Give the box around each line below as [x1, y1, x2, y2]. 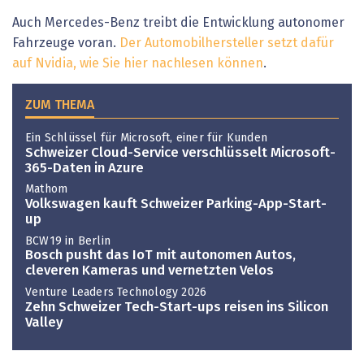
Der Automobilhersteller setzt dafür [119, 36, 334, 50]
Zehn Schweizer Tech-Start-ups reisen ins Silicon [25, 300, 328, 314]
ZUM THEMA [25, 98, 94, 112]
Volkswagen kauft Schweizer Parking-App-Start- [25, 197, 327, 212]
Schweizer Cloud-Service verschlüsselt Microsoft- [25, 145, 336, 160]
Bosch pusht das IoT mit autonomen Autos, [25, 249, 296, 263]
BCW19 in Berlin [25, 235, 110, 247]
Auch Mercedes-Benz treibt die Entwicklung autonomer [12, 15, 344, 29]
